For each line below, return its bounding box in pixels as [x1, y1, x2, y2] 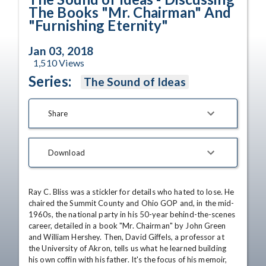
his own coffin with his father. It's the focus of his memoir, [28, 255, 227, 264]
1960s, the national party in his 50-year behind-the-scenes [28, 210, 235, 219]
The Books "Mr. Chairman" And [28, 4, 232, 21]
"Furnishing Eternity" [28, 17, 169, 34]
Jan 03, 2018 [28, 44, 93, 58]
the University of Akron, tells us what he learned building [28, 243, 226, 253]
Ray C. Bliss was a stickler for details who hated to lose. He [28, 187, 235, 197]
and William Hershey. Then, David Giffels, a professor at [28, 232, 224, 242]
